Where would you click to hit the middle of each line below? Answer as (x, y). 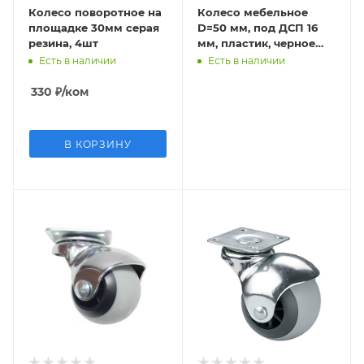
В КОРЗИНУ (98, 144)
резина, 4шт (63, 43)
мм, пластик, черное (256, 43)
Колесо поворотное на (95, 12)
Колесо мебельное (252, 12)
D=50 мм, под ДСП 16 (257, 27)
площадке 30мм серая (94, 27)
